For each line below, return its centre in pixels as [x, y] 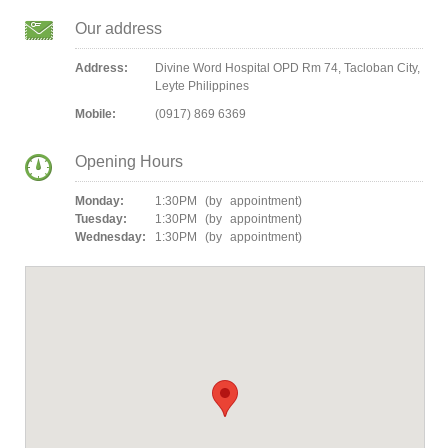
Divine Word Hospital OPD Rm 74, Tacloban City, [287, 68]
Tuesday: [101, 219]
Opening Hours [129, 161]
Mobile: [95, 114]
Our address [118, 28]
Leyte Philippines [202, 86]
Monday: [99, 201]
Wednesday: [110, 237]
